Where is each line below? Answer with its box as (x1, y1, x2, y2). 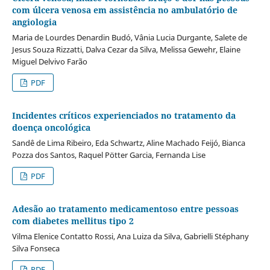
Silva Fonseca (11, 242, 60, 254)
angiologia (11, 16, 57, 28)
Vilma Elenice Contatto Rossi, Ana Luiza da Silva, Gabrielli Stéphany (11, 230, 249, 242)
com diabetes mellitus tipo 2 (11, 215, 134, 227)
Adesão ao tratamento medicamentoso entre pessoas (11, 202, 239, 215)
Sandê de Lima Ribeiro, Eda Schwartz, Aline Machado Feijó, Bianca (11, 137, 245, 148)
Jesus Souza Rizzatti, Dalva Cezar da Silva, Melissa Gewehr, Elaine (11, 43, 240, 55)
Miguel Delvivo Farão (11, 55, 87, 67)
